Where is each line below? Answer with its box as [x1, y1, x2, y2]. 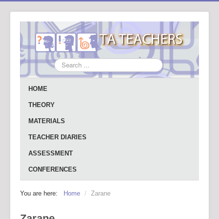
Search [54, 59, 74, 66]
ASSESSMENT [28, 150, 73, 157]
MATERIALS [28, 117, 65, 125]
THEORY [28, 101, 55, 109]
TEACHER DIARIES [28, 133, 87, 141]
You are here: [20, 190, 62, 197]
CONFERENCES [28, 166, 77, 173]
